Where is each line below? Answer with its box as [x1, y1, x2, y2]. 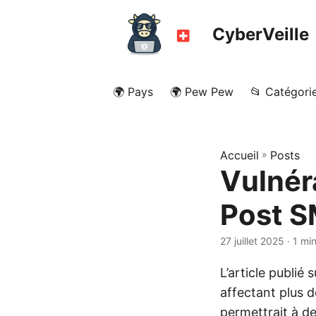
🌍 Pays [113, 85, 153, 99]
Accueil [220, 148, 259, 162]
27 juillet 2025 [220, 235, 284, 247]
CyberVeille [212, 23, 310, 44]
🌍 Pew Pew [170, 85, 233, 99]
